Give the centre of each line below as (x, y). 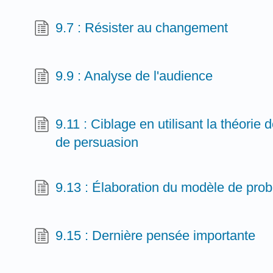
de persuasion (97, 143)
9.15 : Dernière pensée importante (156, 236)
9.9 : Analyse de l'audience (134, 76)
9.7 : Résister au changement (142, 28)
